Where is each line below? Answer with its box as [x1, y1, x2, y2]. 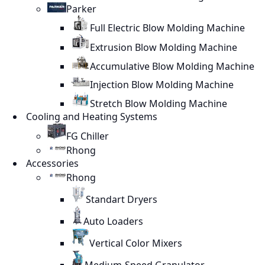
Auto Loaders [83, 215, 143, 228]
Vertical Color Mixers [89, 237, 182, 250]
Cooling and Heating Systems [24, 110, 157, 123]
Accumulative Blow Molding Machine [90, 60, 254, 73]
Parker [66, 2, 96, 15]
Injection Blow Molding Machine [90, 78, 234, 91]
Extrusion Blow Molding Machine [90, 41, 237, 54]
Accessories [24, 157, 79, 170]
